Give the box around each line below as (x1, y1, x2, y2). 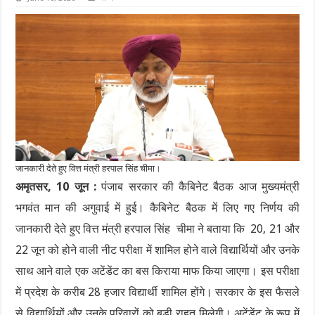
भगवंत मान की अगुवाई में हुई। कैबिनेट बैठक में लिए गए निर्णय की (15, 201, 300, 215)
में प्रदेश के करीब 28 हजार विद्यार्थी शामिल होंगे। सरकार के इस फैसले (15, 285, 300, 300)
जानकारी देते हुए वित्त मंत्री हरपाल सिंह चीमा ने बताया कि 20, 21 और (15, 222, 300, 236)
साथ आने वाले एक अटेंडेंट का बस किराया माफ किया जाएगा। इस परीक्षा (15, 264, 300, 278)
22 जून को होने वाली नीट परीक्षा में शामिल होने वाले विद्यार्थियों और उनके (15, 243, 300, 257)
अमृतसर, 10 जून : (15, 180, 96, 194)
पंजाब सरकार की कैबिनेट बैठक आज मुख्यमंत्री (96, 180, 300, 194)
